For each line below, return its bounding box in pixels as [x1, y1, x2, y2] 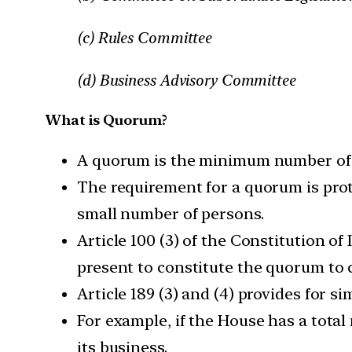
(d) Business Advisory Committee [77, 70, 295, 90]
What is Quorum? [46, 111, 167, 128]
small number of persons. [77, 203, 264, 223]
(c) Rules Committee [77, 27, 212, 47]
